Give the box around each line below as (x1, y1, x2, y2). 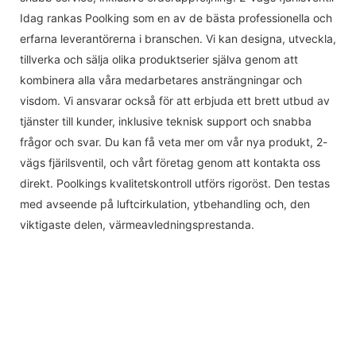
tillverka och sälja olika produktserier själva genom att (20, 52, 298, 66)
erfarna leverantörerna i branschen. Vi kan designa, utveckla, (20, 31, 336, 45)
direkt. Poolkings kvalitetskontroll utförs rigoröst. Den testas (20, 176, 330, 190)
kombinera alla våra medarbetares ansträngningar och (20, 72, 302, 87)
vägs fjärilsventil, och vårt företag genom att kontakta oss (20, 155, 320, 169)
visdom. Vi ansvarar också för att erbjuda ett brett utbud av (20, 93, 330, 107)
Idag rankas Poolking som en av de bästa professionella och (20, 10, 332, 25)
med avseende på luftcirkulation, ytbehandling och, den (20, 196, 310, 211)
